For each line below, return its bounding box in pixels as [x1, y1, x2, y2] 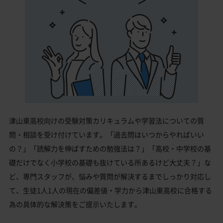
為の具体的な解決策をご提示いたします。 [9, 199, 141, 209]
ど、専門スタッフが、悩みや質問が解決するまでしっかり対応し [9, 171, 211, 181]
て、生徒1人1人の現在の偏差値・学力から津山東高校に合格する [9, 185, 212, 195]
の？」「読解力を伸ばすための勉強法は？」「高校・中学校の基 [9, 143, 211, 153]
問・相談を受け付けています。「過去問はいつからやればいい [9, 129, 204, 139]
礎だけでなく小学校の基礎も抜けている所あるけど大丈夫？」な [9, 157, 211, 167]
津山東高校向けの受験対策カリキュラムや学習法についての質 [9, 115, 204, 125]
